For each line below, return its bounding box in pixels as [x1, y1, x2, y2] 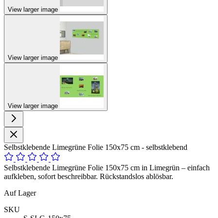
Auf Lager [4, 188, 36, 197]
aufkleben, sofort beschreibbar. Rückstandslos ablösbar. [4, 172, 173, 181]
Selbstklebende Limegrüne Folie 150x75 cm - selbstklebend [4, 143, 187, 151]
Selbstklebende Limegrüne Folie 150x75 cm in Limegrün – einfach [4, 163, 210, 172]
